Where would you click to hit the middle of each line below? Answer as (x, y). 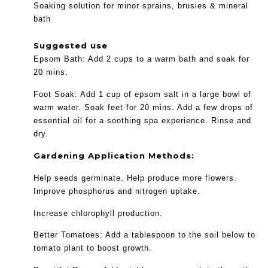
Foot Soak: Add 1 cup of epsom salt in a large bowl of (142, 94)
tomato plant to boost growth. (93, 248)
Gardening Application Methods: (114, 156)
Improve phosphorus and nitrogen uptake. (117, 191)
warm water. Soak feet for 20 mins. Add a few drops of (143, 107)
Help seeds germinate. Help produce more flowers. (135, 178)
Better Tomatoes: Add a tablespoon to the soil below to (144, 235)
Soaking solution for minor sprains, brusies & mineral (141, 6)
